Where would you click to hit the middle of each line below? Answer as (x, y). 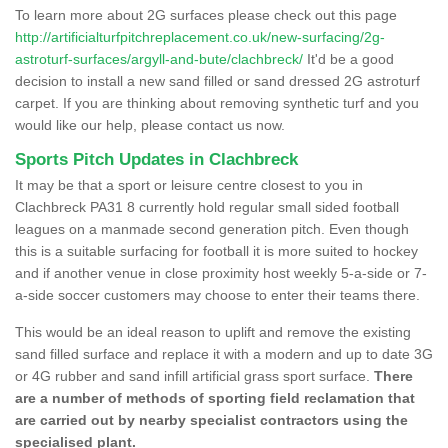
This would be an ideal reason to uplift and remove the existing (213, 331)
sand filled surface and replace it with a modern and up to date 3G (224, 353)
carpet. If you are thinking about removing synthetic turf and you (217, 102)
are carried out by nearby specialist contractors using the (211, 419)
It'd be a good (348, 58)
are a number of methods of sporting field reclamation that (215, 397)
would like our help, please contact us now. (150, 124)
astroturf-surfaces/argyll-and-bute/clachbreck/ (159, 58)
